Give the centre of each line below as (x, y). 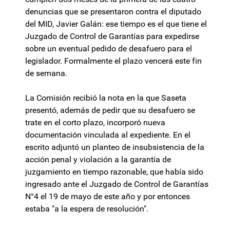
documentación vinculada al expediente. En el (108, 135)
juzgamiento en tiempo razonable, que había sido (114, 172)
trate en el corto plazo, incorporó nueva (95, 123)
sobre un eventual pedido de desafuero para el (109, 49)
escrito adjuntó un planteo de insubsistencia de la (115, 147)
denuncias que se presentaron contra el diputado (113, 12)
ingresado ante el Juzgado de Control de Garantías (117, 184)
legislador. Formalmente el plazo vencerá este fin (113, 61)
